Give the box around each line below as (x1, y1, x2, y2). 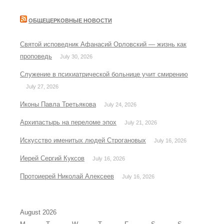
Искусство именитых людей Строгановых (20, 136, 146, 144)
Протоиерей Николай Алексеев (20, 172, 114, 180)
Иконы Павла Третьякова (20, 100, 96, 108)
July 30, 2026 (60, 53, 92, 59)
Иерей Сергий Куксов (20, 154, 84, 162)
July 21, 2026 (124, 119, 157, 125)
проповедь (20, 52, 52, 60)
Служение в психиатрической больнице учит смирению (20, 70, 188, 78)
